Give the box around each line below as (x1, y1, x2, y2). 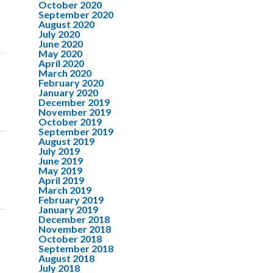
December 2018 (38, 213, 110, 225)
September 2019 (38, 126, 113, 137)
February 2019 (38, 194, 104, 205)
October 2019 (38, 116, 102, 127)
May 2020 (38, 48, 82, 59)
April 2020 (38, 57, 84, 69)
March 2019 (38, 184, 91, 196)
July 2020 (38, 28, 80, 40)
